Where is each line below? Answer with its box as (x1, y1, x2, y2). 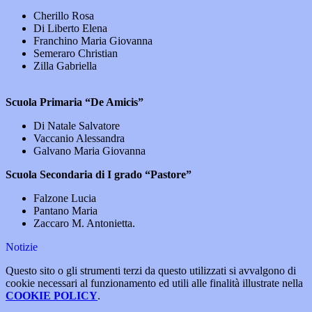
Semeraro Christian (33, 47, 118, 60)
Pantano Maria (33, 205, 97, 217)
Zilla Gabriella (33, 60, 97, 72)
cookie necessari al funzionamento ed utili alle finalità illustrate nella (6, 277, 303, 290)
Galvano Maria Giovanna (33, 145, 146, 157)
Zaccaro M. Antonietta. (33, 217, 135, 230)
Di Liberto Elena (33, 22, 107, 35)
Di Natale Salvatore (33, 120, 120, 132)
